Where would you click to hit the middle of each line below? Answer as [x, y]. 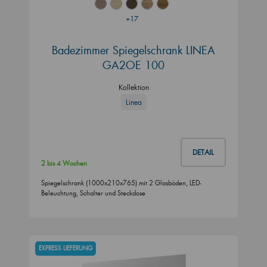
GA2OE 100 [133, 65]
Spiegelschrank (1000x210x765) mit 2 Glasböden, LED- [121, 183]
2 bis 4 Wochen [64, 163]
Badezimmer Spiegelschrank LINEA [133, 50]
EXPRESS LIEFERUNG [66, 249]
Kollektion [133, 87]
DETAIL [203, 152]
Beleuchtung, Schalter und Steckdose [93, 193]
